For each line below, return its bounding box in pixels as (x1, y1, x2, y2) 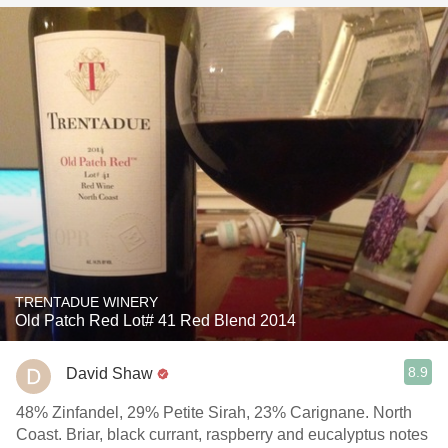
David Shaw (66, 364, 153, 382)
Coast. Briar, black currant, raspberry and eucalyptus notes (16, 426, 428, 443)
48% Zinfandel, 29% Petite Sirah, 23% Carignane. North (16, 404, 412, 421)
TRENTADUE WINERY (15, 294, 158, 310)
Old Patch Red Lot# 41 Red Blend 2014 (15, 312, 296, 329)
